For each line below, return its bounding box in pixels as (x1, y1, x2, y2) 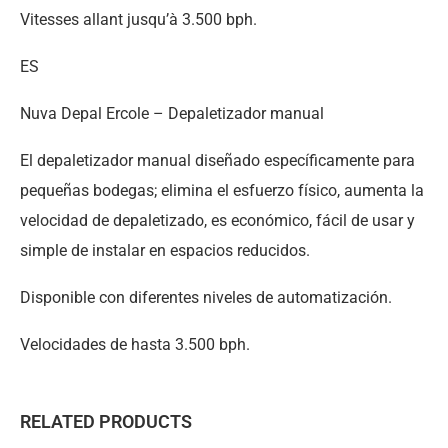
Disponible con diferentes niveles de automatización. (20, 287, 392, 307)
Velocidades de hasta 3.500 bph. (20, 334, 250, 354)
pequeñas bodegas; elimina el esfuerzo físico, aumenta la (20, 180, 424, 200)
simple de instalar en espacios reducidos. (20, 240, 310, 260)
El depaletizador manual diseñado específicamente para (20, 150, 415, 170)
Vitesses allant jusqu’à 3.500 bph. (20, 9, 257, 29)
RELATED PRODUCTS (20, 410, 192, 432)
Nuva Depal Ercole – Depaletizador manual (20, 103, 324, 123)
